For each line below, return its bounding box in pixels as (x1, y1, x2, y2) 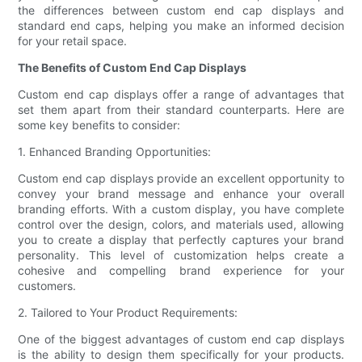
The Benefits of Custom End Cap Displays (18, 61, 247, 75)
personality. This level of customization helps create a (18, 248, 344, 263)
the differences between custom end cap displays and (18, 3, 344, 18)
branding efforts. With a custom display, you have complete (18, 202, 344, 217)
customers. (18, 279, 77, 293)
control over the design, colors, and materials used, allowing (18, 217, 344, 232)
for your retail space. (18, 34, 128, 48)
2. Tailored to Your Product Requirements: (18, 305, 238, 320)
